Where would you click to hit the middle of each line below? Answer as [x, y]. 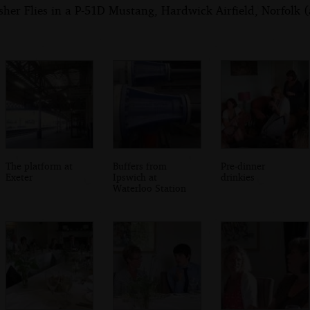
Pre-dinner [243, 165]
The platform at [39, 165]
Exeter [19, 176]
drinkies [238, 176]
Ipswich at [135, 176]
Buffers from [140, 165]
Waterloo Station [150, 188]
